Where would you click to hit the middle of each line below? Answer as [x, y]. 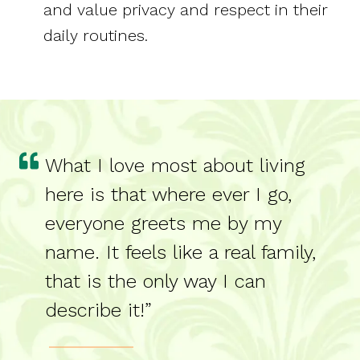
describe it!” [98, 311]
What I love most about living [175, 166]
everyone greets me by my [163, 224]
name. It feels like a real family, [180, 253]
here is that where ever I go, [168, 195]
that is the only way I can [155, 282]
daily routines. [96, 36]
